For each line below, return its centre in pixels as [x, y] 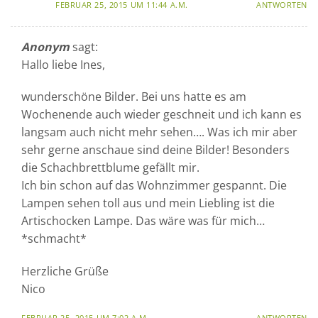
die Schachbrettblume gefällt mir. [110, 168]
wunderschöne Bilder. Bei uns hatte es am [134, 97]
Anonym [45, 46]
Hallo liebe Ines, [63, 64]
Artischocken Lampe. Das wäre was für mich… [143, 221]
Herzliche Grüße [65, 272]
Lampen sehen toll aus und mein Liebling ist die [148, 203]
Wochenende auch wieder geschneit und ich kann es [161, 115]
